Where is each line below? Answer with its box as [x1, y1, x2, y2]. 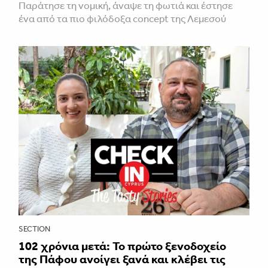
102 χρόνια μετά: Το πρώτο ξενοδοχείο [19, 238, 226, 253]
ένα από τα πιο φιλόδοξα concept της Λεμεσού [19, 12, 226, 25]
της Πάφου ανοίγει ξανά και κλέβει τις [19, 251, 226, 266]
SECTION [19, 224, 50, 233]
